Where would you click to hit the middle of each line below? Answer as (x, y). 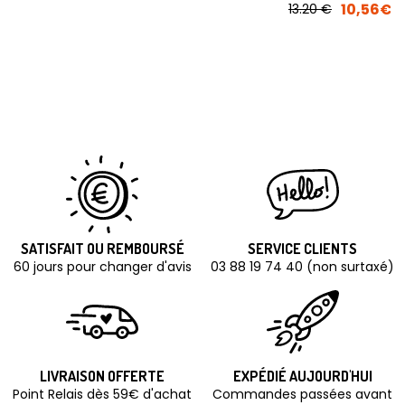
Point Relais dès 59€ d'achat (103, 394)
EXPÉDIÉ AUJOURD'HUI (302, 376)
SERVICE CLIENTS (303, 249)
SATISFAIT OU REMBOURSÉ (102, 249)
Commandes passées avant (303, 394)
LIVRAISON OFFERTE (103, 376)
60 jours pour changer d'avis (102, 267)
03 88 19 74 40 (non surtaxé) (303, 267)
